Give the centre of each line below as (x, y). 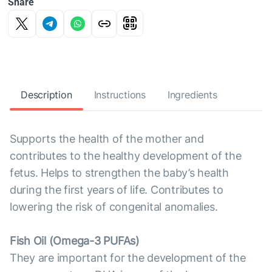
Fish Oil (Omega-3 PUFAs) (75, 241)
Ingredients (192, 95)
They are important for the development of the (128, 258)
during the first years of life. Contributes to (117, 190)
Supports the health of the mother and (107, 139)
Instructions (120, 95)
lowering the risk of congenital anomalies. (114, 207)
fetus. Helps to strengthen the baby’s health (119, 173)
